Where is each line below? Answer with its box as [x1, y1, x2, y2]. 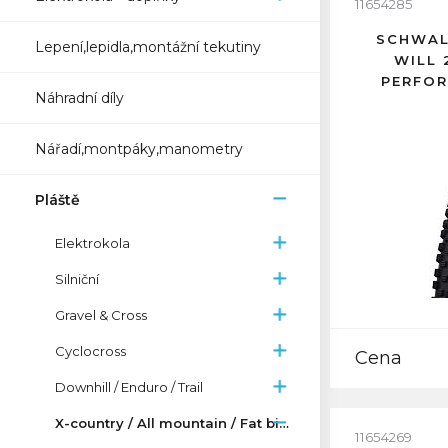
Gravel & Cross [55, 307, 147, 323]
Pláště [35, 191, 80, 209]
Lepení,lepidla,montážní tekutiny [35, 38, 261, 56]
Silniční [55, 271, 99, 287]
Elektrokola [55, 235, 130, 251]
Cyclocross [55, 343, 126, 359]
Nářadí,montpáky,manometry [35, 140, 243, 158]
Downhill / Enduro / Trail [55, 379, 203, 395]
